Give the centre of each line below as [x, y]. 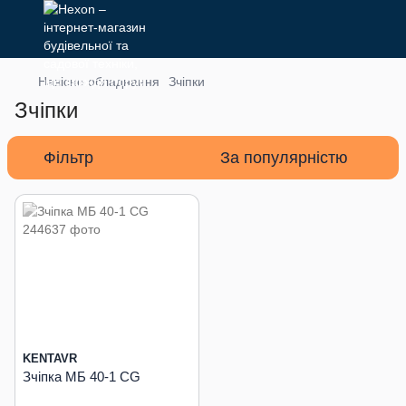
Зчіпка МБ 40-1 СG [82, 376]
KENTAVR [50, 358]
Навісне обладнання [99, 82]
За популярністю [284, 158]
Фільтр [68, 158]
